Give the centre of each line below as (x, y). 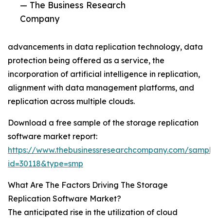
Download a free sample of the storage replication (103, 123)
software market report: (53, 136)
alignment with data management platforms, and (101, 88)
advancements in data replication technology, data (105, 47)
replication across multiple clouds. (71, 101)
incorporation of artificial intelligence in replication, (104, 74)
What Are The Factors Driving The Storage (88, 185)
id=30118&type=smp (45, 164)
